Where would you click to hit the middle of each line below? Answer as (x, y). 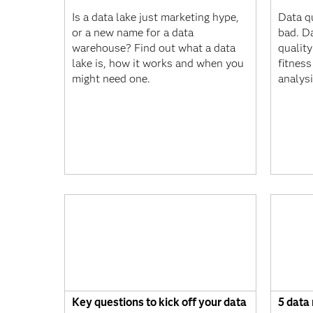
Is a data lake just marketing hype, (155, 17)
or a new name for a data (133, 32)
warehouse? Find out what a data (154, 48)
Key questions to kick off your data (159, 302)
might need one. (111, 79)
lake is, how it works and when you (158, 63)
